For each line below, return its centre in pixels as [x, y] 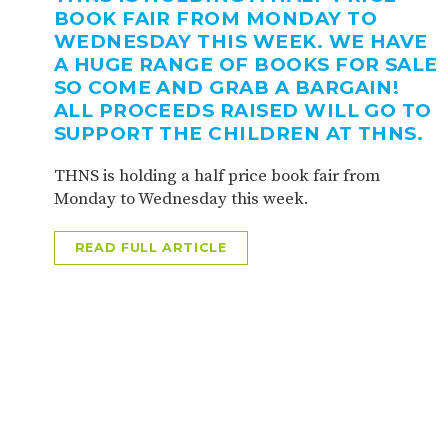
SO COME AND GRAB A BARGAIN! [226, 87]
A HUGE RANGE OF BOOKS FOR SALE [245, 64]
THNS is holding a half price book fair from [216, 175]
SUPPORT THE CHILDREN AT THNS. [238, 133]
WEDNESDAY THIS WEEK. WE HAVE [240, 41]
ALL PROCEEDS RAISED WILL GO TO [242, 110]
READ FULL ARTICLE [150, 247]
